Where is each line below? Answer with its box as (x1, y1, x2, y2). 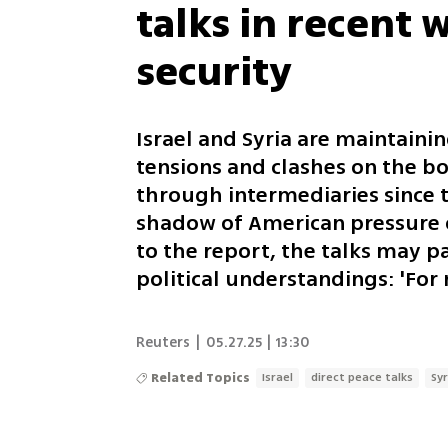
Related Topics (151, 368, 251, 387)
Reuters (136, 331, 191, 353)
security (136, 43, 293, 101)
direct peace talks (311, 368, 414, 386)
